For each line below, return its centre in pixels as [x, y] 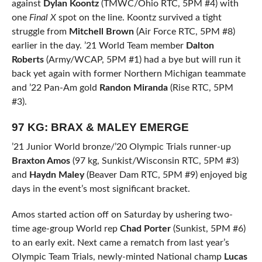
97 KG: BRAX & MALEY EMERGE [100, 127]
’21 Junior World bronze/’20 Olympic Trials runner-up [121, 147]
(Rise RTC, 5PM [200, 88]
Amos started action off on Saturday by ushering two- [122, 215]
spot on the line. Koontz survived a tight [140, 18]
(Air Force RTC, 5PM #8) [184, 32]
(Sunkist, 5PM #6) [208, 229]
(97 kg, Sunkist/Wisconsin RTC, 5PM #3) [154, 161]
